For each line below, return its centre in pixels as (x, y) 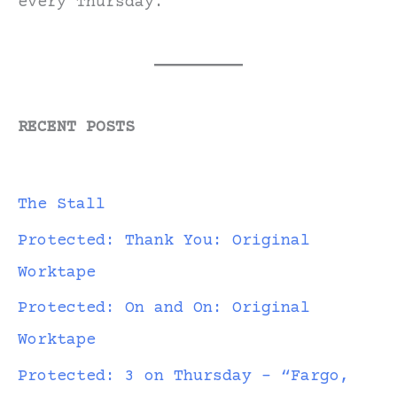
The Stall (62, 205)
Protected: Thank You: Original (164, 241)
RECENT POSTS (76, 128)
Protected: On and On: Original (164, 309)
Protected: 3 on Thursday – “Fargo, (183, 376)
